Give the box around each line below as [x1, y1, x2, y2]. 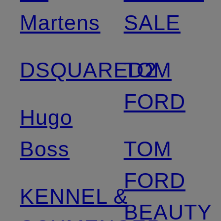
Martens [20, 10, 101, 35]
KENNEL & [20, 184, 129, 208]
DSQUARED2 [20, 58, 157, 82]
